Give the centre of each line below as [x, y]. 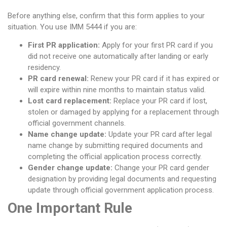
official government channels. [77, 123]
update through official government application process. [121, 190]
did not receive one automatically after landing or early [118, 56]
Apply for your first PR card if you [156, 45]
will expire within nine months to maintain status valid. [117, 90]
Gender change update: [70, 168]
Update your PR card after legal [159, 135]
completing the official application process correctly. [115, 157]
